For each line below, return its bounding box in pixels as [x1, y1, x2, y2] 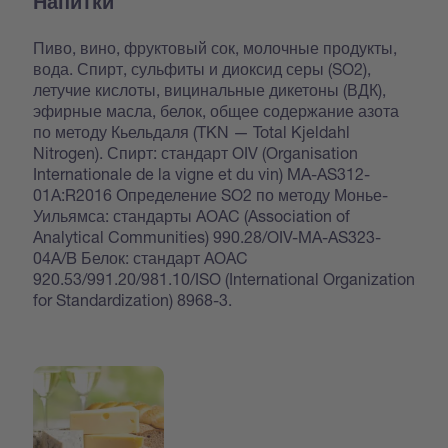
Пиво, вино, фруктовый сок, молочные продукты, [33, 37, 398, 57]
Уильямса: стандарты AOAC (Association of [33, 205, 351, 225]
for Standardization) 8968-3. [33, 289, 233, 309]
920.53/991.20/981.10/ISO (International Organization [33, 268, 416, 288]
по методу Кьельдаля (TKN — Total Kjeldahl [33, 121, 351, 141]
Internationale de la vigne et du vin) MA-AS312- [33, 163, 371, 183]
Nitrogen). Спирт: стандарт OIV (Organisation [33, 142, 359, 162]
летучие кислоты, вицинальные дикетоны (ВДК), [33, 79, 387, 99]
